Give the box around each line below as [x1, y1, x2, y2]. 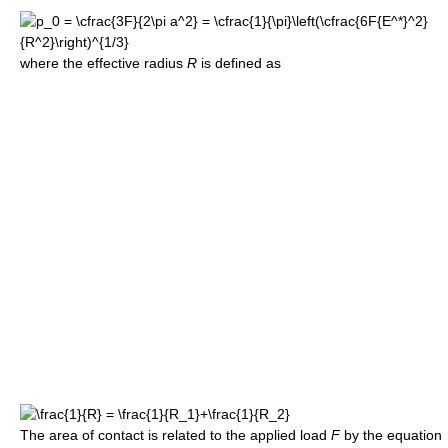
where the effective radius [20, 55, 187, 72]
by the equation [340, 427, 442, 444]
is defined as [197, 55, 281, 72]
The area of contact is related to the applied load [20, 427, 331, 444]
